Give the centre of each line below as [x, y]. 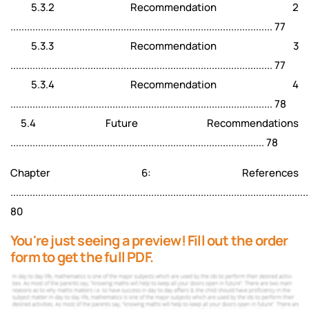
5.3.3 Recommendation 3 [154, 46]
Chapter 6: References [154, 173]
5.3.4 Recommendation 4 [154, 84]
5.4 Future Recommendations [154, 123]
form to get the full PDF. [82, 257]
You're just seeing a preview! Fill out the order [149, 240]
